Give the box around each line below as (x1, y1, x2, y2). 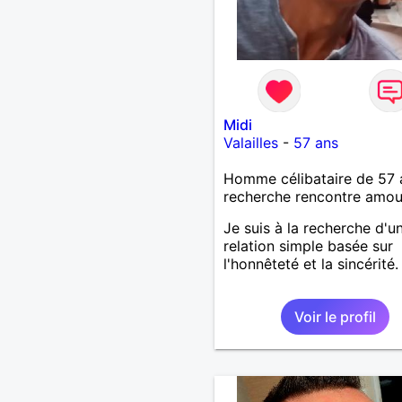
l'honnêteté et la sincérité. (223, 254, 398, 273)
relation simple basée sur (223, 236, 393, 255)
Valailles (223, 133, 278, 152)
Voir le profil (293, 307, 376, 326)
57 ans (293, 133, 338, 152)
